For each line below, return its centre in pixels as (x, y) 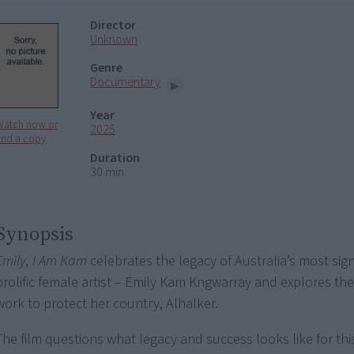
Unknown (114, 40)
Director (113, 25)
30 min (107, 172)
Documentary (125, 82)
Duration (115, 158)
